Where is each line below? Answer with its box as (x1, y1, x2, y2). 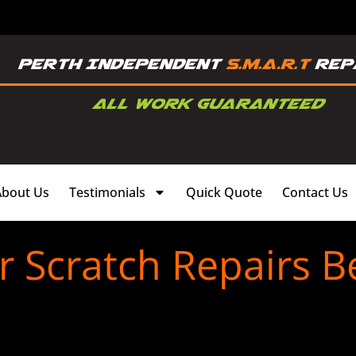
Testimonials (69, 183, 145, 201)
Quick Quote (186, 183, 262, 201)
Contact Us (282, 183, 348, 201)
